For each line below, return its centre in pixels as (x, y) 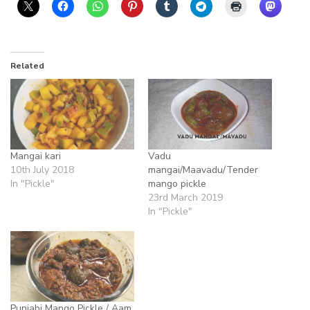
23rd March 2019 (185, 198)
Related (27, 65)
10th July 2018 (42, 170)
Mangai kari (36, 156)
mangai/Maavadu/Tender (203, 170)
